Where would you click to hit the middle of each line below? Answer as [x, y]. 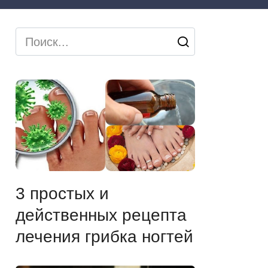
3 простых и [62, 193]
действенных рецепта [101, 215]
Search [34, 36]
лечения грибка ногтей [104, 236]
